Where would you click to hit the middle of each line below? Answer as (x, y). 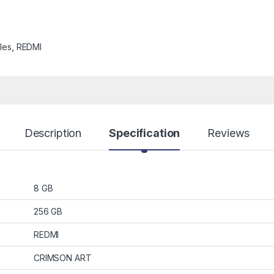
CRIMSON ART (63, 258)
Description (53, 133)
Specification (145, 133)
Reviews (229, 133)
